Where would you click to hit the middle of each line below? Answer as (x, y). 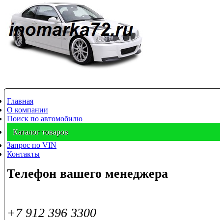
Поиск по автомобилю (45, 118)
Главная (20, 101)
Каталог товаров (41, 132)
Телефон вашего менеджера (87, 173)
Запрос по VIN (32, 145)
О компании (27, 110)
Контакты (23, 154)
